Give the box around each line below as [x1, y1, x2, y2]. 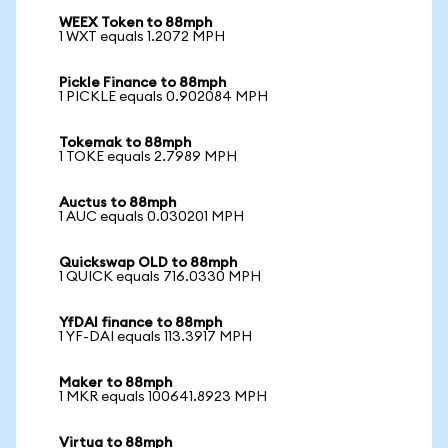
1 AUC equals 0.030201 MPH [59, 210, 244, 224]
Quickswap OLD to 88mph [59, 256, 237, 270]
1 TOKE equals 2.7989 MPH [59, 150, 237, 164]
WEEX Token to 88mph [59, 16, 212, 30]
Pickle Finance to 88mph [59, 76, 226, 90]
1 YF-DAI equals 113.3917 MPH [59, 330, 252, 344]
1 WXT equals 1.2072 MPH [59, 30, 225, 44]
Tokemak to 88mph [59, 136, 191, 150]
